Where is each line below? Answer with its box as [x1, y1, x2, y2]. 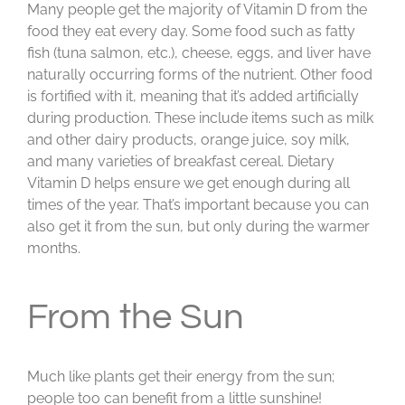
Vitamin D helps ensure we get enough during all [27, 174, 350, 192]
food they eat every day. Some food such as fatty [27, 22, 355, 40]
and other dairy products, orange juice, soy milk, [27, 130, 350, 148]
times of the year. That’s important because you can [27, 195, 369, 213]
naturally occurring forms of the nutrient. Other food [27, 65, 372, 83]
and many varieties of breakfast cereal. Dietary [27, 152, 334, 170]
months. [27, 239, 80, 257]
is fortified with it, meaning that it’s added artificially [27, 87, 359, 105]
